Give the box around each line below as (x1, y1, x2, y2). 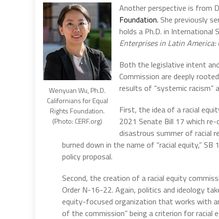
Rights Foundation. (50, 105, 105, 116)
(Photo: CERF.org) (52, 115, 102, 126)
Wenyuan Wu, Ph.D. (49, 85, 106, 95)
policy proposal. (62, 150, 112, 162)
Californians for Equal (46, 95, 108, 106)
